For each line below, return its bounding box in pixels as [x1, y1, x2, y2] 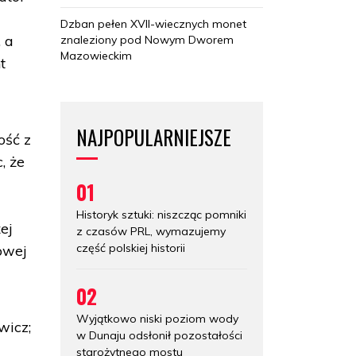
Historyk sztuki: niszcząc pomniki [76, 207, 246, 222]
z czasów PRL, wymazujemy [76, 223, 226, 238]
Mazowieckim [60, 48, 132, 63]
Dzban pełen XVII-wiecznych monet [60, 16, 246, 31]
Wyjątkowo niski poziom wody [76, 311, 238, 326]
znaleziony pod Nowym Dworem [60, 32, 234, 47]
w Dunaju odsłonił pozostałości [76, 327, 242, 342]
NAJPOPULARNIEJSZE [76, 122, 231, 152]
